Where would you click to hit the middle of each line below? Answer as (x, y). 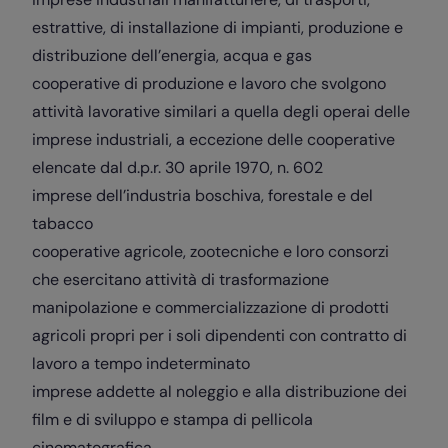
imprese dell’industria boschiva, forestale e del (202, 195)
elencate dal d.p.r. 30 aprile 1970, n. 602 (177, 167)
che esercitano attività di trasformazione (180, 279)
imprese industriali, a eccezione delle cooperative (213, 139)
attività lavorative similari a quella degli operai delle (221, 111)
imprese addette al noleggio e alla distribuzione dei (219, 391)
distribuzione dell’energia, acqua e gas (172, 55)
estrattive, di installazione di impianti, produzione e (217, 27)
